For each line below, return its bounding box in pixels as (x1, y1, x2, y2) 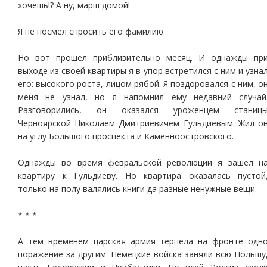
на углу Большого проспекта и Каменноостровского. (18, 131, 234, 142)
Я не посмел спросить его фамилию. (18, 26, 165, 37)
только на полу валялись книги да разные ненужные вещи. (18, 183, 257, 194)
